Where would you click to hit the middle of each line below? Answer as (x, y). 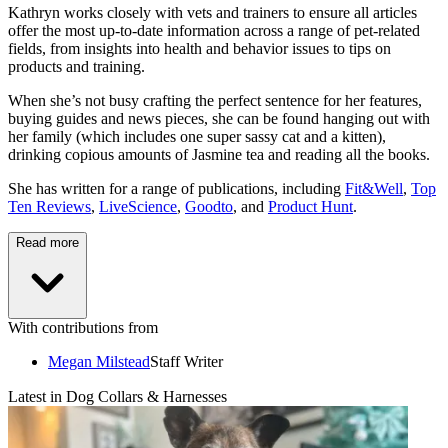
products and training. (76, 67)
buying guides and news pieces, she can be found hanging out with (219, 119)
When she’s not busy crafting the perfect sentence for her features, (215, 101)
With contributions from (83, 328)
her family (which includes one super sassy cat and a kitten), (197, 137)
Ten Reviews (49, 207)
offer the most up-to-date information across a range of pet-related (214, 31)
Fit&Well (374, 189)
